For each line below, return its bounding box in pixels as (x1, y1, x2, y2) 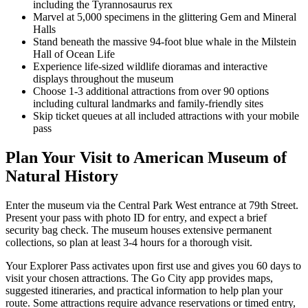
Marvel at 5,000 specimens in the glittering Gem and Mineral (33, 11, 296, 23)
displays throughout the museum (33, 73, 173, 85)
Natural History (5, 166, 118, 185)
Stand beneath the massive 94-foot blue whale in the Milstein (33, 36, 296, 48)
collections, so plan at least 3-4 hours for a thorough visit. (5, 236, 252, 248)
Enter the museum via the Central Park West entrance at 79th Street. (5, 199, 298, 211)
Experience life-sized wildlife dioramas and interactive (33, 60, 267, 73)
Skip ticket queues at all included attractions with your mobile (33, 110, 299, 122)
